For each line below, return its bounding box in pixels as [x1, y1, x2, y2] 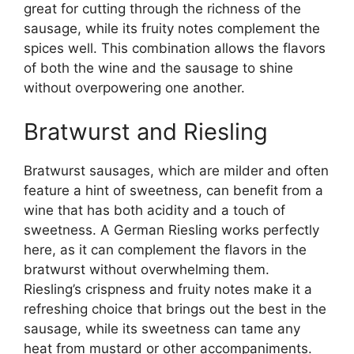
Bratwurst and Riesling [24, 117, 268, 145]
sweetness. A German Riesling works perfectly [24, 221, 319, 238]
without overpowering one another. [24, 80, 245, 96]
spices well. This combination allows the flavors [24, 40, 326, 57]
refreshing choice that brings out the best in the [24, 300, 326, 317]
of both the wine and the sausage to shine [24, 60, 293, 77]
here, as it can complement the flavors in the [24, 241, 307, 258]
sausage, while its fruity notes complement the [24, 21, 320, 37]
